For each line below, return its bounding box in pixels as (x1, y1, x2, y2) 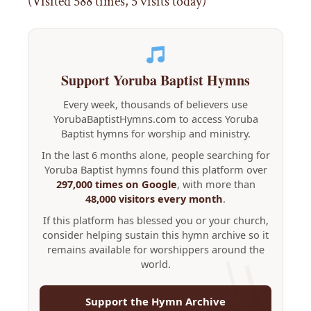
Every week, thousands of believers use (63, 96, 248, 111)
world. (140, 256, 171, 271)
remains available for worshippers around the (47, 242, 264, 256)
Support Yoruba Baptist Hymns (61, 69, 250, 90)
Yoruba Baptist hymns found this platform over (44, 162, 267, 176)
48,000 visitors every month (85, 191, 223, 205)
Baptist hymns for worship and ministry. (60, 126, 251, 140)
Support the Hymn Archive (85, 294, 226, 308)
